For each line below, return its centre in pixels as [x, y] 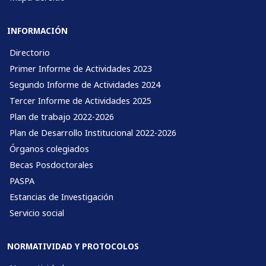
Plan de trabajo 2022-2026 [62, 117]
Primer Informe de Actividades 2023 [81, 69]
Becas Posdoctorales [51, 165]
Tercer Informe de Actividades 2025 [80, 101]
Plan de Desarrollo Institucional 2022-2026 [93, 133]
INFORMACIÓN [37, 31]
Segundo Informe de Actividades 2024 [85, 85]
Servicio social [37, 213]
